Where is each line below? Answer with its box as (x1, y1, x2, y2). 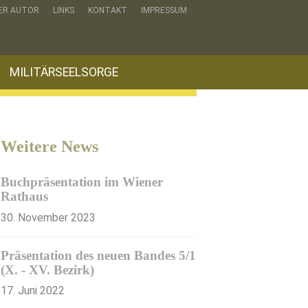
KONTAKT (88, 5, 127, 15)
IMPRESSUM (141, 5, 187, 15)
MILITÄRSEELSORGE (10, 65, 118, 79)
